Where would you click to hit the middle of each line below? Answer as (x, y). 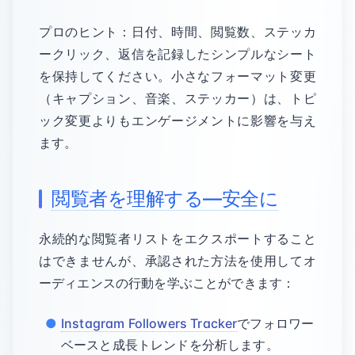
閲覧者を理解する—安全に (165, 198)
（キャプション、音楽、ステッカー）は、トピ (177, 98)
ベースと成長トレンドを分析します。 (170, 345)
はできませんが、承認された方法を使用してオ (177, 261)
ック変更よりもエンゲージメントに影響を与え (177, 120)
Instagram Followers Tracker (149, 323)
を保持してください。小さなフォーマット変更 (177, 76)
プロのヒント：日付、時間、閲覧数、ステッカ (177, 32)
